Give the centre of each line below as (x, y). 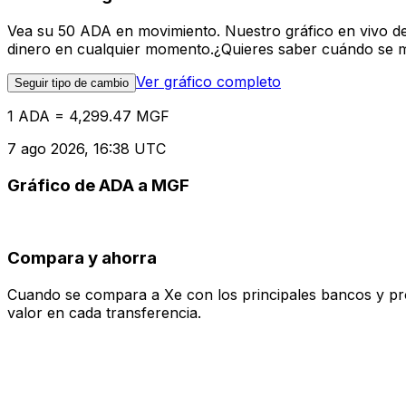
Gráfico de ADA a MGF (98, 185)
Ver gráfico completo (208, 82)
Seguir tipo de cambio (72, 83)
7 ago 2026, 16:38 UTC (87, 149)
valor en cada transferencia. (104, 312)
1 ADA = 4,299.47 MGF (88, 116)
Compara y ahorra (82, 258)
